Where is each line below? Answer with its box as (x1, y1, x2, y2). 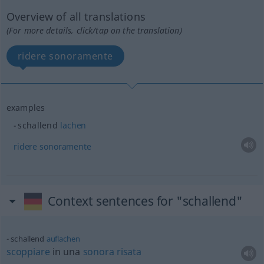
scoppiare (6, 245, 50, 258)
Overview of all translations (6, 9, 146, 24)
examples (6, 101, 45, 113)
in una (49, 245, 83, 258)
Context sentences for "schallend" (48, 193, 243, 209)
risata (116, 245, 141, 258)
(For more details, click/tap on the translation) (6, 25, 182, 36)
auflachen (46, 233, 80, 244)
